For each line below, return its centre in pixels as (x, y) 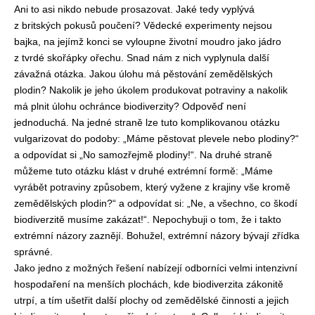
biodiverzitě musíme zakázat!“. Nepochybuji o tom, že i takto (148, 219)
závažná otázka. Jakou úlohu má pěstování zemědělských (143, 74)
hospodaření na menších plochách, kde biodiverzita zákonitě (149, 284)
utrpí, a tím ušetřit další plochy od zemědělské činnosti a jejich (152, 300)
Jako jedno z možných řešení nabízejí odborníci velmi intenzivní (156, 268)
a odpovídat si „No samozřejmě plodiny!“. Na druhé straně (143, 155)
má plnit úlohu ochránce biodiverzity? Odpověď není (130, 106)
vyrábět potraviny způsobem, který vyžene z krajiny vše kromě (152, 187)
